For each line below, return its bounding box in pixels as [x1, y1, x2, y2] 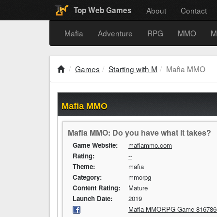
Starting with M [108, 63, 157, 74]
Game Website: [73, 140, 118, 150]
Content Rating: [73, 183, 120, 192]
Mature [128, 183, 148, 192]
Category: [73, 172, 102, 182]
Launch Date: [73, 194, 112, 203]
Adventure [98, 28, 133, 38]
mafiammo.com [128, 140, 172, 150]
